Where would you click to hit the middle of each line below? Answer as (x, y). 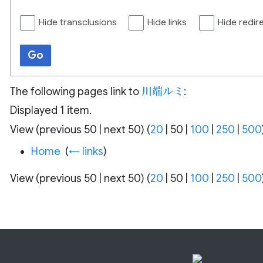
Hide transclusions (77, 23)
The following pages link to (75, 91)
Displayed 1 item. (50, 111)
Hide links (167, 23)
